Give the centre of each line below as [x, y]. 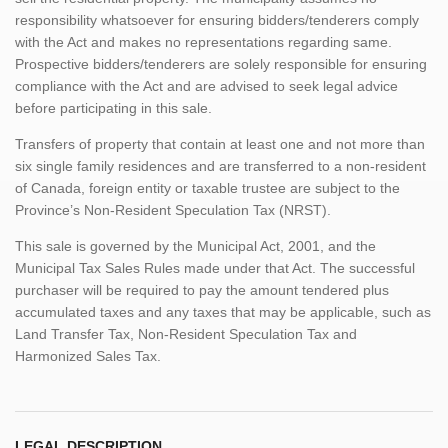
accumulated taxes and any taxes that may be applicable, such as [223, 311]
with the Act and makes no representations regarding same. [203, 41]
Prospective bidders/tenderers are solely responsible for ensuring [221, 63]
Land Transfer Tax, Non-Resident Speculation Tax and [186, 333]
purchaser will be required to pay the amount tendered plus [202, 289]
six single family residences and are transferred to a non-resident [220, 165]
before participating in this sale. [113, 107]
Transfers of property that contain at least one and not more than [220, 143]
